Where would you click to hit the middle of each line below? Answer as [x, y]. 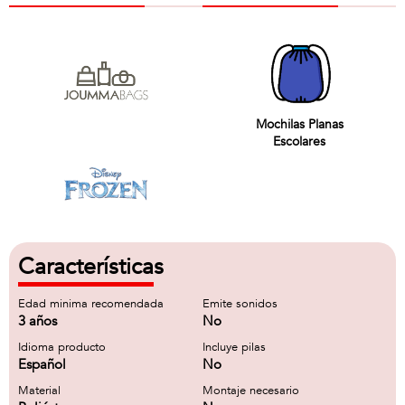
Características [91, 267]
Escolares [299, 141]
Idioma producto [62, 347]
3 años [38, 321]
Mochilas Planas [299, 124]
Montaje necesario [251, 391]
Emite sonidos [240, 304]
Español [42, 364]
